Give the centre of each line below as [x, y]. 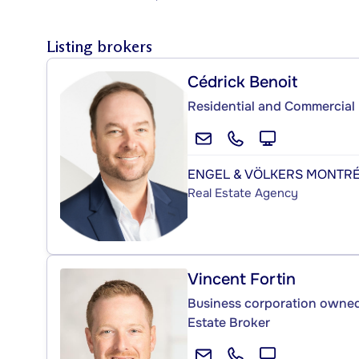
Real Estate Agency [243, 193]
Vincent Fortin [242, 279]
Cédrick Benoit [242, 82]
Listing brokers [99, 46]
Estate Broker [229, 322]
